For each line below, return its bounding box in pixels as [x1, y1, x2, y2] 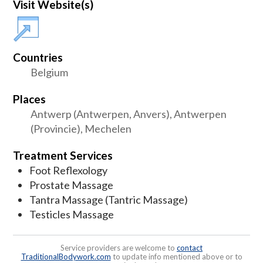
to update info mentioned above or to [110, 251, 242, 261]
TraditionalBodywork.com [21, 251, 111, 261]
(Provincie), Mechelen [31, 122, 131, 135]
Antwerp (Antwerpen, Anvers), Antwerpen [31, 107, 227, 120]
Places [13, 92, 46, 106]
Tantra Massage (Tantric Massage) [29, 193, 188, 206]
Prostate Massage [29, 178, 113, 191]
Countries [13, 50, 63, 64]
